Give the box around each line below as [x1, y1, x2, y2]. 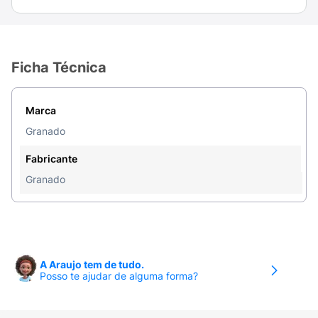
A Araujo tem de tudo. [40, 258, 144, 270]
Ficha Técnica [11, 59, 106, 76]
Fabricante [26, 153, 77, 165]
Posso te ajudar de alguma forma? [40, 270, 198, 282]
